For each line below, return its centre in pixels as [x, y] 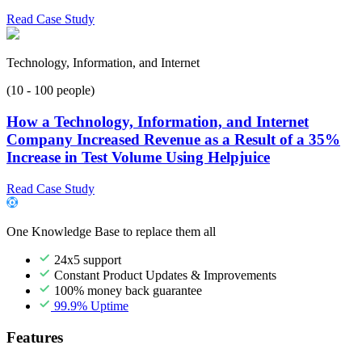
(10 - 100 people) [51, 90]
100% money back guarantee [126, 290]
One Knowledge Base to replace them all [111, 231]
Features [35, 337]
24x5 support [86, 259]
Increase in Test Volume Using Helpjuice [138, 158]
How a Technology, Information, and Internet [158, 122]
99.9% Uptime [90, 305]
